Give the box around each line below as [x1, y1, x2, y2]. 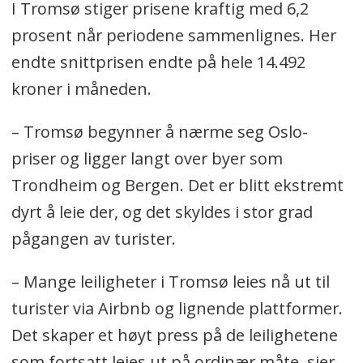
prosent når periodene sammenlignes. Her [11, 24, 336, 47]
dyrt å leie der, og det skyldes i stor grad [11, 200, 313, 223]
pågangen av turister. [11, 227, 180, 250]
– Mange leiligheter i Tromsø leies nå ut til [11, 270, 330, 293]
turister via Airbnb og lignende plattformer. [11, 297, 343, 319]
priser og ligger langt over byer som [11, 147, 283, 169]
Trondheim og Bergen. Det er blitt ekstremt [11, 173, 344, 196]
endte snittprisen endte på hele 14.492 [11, 51, 305, 74]
